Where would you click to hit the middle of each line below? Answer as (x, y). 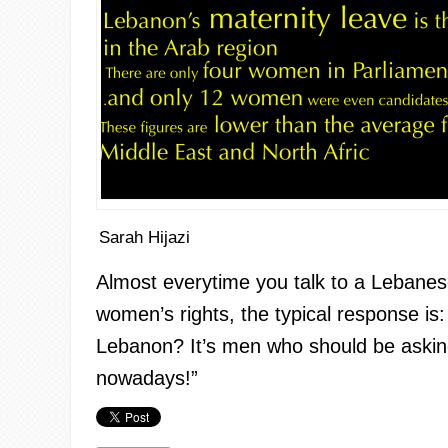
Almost (129, 281)
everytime (206, 281)
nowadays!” (147, 377)
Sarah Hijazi (144, 237)
